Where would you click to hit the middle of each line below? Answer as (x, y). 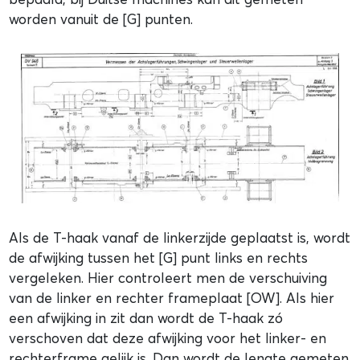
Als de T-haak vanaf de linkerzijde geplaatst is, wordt (180, 238)
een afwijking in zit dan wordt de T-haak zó (146, 318)
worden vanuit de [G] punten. (101, 18)
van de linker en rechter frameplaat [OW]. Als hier (172, 298)
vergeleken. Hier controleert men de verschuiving (168, 278)
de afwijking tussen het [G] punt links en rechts (159, 258)
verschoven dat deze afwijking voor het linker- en (168, 338)
